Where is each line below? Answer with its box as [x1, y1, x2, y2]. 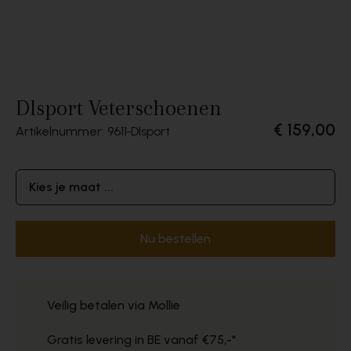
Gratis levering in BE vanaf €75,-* [47, 332, 237, 347]
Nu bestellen [140, 231, 211, 246]
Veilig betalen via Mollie [47, 298, 180, 313]
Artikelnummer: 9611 [16, 124, 127, 139]
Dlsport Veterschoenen [16, 96, 222, 121]
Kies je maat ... [29, 179, 114, 194]
